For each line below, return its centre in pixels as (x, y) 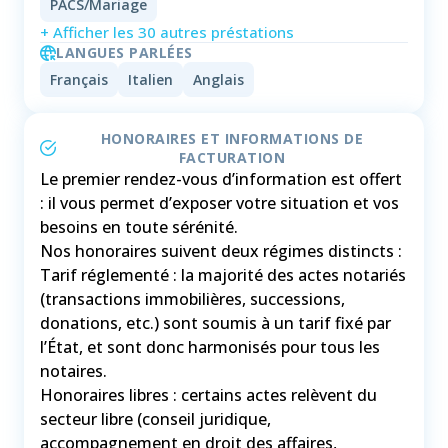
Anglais (218, 80)
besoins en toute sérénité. (139, 227)
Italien (150, 80)
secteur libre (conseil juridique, (155, 419)
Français (79, 80)
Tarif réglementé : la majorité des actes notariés (223, 275)
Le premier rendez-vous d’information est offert (221, 179)
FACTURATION (232, 158)
